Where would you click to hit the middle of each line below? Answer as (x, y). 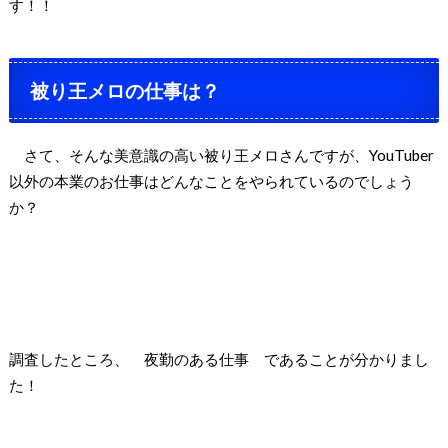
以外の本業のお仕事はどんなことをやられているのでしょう (211, 180)
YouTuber (401, 154)
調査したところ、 (76, 358)
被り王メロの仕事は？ (125, 90)
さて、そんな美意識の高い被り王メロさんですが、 (188, 154)
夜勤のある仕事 (196, 358)
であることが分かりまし (338, 358)
